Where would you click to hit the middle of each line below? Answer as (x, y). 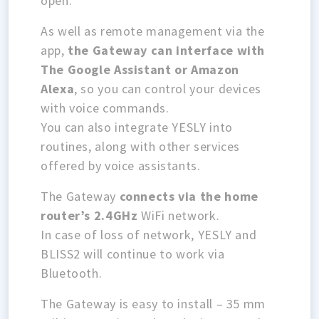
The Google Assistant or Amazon (140, 69)
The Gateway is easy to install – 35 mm (153, 303)
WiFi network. (179, 215)
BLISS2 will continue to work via (133, 253)
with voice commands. (105, 108)
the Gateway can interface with (167, 50)
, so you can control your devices (168, 88)
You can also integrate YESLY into (137, 127)
